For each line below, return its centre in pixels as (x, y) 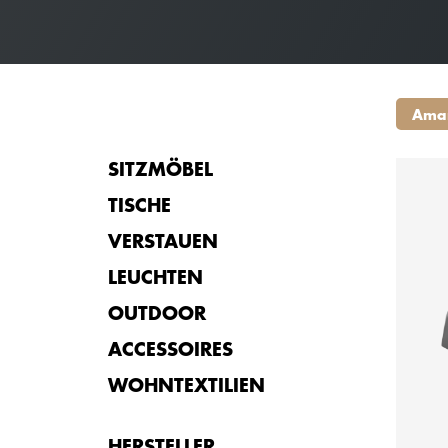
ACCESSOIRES (170, 348)
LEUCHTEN (155, 276)
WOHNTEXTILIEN (186, 384)
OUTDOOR (157, 312)
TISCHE (139, 204)
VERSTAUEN (163, 240)
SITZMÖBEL (160, 168)
